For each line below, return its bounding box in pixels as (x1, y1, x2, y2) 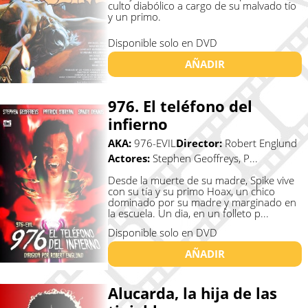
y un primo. (107, 9, 161, 23)
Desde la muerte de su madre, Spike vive (107, 173, 294, 188)
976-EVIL (133, 136, 176, 151)
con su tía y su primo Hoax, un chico (107, 184, 275, 199)
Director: (175, 136, 225, 151)
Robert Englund (224, 136, 297, 151)
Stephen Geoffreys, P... (152, 151, 258, 166)
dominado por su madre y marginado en (107, 195, 296, 210)
